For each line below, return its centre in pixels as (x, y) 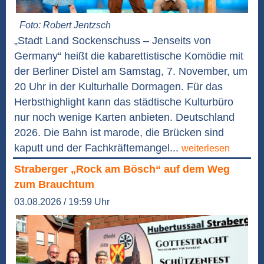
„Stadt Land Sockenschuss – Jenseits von (113, 40)
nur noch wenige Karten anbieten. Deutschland (124, 117)
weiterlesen (206, 148)
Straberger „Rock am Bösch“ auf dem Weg (122, 169)
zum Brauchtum (54, 184)
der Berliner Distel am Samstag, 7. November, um (131, 71)
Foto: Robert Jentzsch (65, 25)
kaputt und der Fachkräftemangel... (98, 148)
